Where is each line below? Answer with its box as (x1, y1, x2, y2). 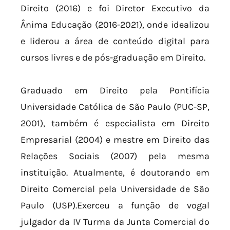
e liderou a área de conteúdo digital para (21, 35, 209, 47)
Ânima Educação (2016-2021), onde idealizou (21, 19, 209, 31)
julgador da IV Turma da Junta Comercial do (21, 216, 209, 227)
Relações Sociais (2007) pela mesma (21, 150, 209, 162)
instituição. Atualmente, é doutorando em (21, 166, 209, 178)
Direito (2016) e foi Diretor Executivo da (21, 3, 209, 14)
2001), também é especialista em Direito (21, 117, 209, 129)
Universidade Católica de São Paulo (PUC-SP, (21, 101, 209, 112)
